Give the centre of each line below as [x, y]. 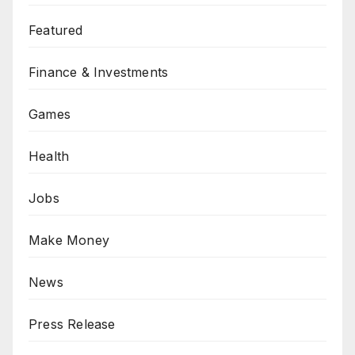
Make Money [69, 240]
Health [49, 157]
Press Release [72, 324]
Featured [56, 31]
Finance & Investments [99, 73]
